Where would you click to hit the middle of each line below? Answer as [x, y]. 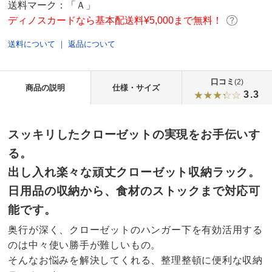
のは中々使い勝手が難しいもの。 [85, 245]
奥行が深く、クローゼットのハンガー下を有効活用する [136, 230]
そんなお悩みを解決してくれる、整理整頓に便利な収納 [136, 260]
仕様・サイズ [136, 88]
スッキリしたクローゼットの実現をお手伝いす [134, 134]
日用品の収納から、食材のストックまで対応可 [134, 191]
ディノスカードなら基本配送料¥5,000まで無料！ [115, 20]
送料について [32, 44]
